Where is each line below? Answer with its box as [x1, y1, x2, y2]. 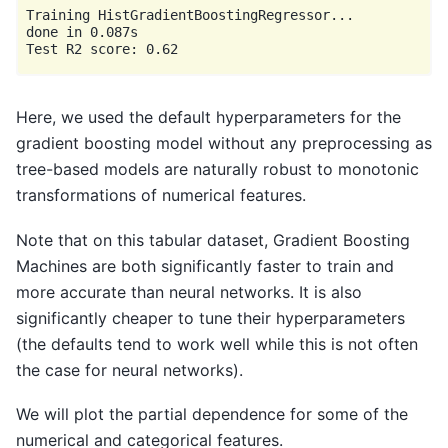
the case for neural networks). [16, 359, 243, 380]
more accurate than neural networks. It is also [16, 281, 362, 302]
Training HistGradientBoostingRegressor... [26, 6, 354, 23]
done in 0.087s [26, 23, 138, 40]
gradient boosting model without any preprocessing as [16, 133, 432, 154]
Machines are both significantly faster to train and [16, 255, 394, 276]
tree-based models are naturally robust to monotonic [16, 159, 419, 180]
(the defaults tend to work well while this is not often [16, 333, 418, 354]
